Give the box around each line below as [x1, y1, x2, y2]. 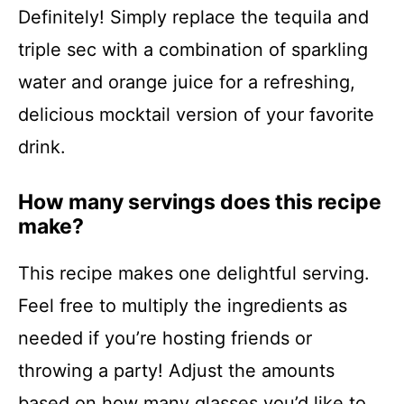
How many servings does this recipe [18, 189, 381, 216]
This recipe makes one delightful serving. [18, 262, 370, 285]
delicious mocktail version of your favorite [18, 104, 374, 126]
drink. [18, 136, 66, 159]
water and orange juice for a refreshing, [18, 71, 355, 94]
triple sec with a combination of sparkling [18, 39, 368, 61]
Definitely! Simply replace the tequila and [18, 6, 369, 29]
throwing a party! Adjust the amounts [18, 360, 335, 382]
